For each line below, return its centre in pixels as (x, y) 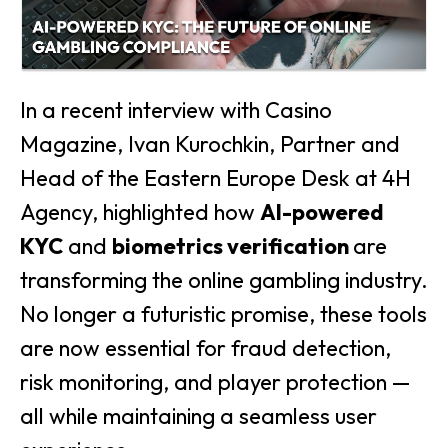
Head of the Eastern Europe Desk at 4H (215, 178)
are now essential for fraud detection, (205, 348)
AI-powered (322, 212)
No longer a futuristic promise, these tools (223, 314)
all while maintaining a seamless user (198, 416)
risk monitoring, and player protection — (215, 382)
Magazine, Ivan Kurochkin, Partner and (210, 144)
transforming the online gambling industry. (224, 280)
